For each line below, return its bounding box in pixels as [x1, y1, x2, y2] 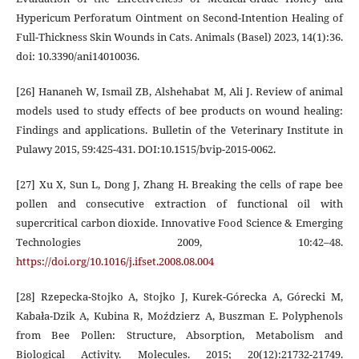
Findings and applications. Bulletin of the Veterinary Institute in [15, 122, 344, 137]
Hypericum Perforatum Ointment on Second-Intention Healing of [15, 10, 344, 25]
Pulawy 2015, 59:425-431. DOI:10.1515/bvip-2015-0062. [15, 141, 276, 156]
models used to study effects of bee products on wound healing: [15, 103, 344, 118]
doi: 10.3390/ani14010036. [15, 48, 139, 63]
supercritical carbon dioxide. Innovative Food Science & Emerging [15, 215, 344, 230]
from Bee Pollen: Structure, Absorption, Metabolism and [15, 327, 344, 342]
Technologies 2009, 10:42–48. [15, 234, 344, 249]
